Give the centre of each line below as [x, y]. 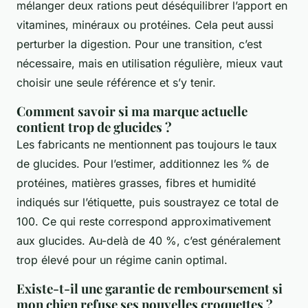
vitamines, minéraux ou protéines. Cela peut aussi [145, 25]
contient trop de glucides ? [94, 127]
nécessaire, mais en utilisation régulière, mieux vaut [150, 64]
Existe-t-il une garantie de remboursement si [150, 289]
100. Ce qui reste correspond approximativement [144, 222]
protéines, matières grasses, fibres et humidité [136, 183]
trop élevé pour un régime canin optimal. [122, 260]
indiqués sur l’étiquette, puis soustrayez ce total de [147, 202]
